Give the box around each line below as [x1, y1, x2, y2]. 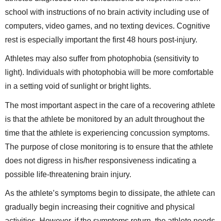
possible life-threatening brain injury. [5, 170, 131, 179]
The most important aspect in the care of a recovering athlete [5, 101, 215, 110]
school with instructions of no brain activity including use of [5, 8, 209, 17]
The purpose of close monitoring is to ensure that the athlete [5, 142, 213, 151]
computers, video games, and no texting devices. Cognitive [5, 22, 210, 31]
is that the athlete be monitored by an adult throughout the [5, 114, 205, 123]
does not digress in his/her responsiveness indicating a [5, 156, 196, 165]
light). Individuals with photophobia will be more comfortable [5, 68, 214, 77]
